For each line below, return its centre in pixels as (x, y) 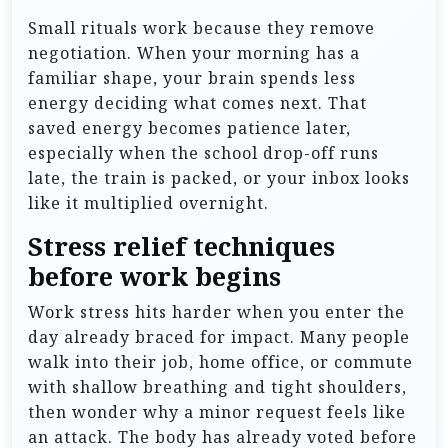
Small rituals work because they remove (201, 27)
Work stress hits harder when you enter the (216, 311)
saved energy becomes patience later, (189, 127)
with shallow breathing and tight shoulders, (217, 386)
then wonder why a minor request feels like (217, 411)
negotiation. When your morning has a (194, 52)
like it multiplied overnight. (148, 202)
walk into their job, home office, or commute (220, 361)
